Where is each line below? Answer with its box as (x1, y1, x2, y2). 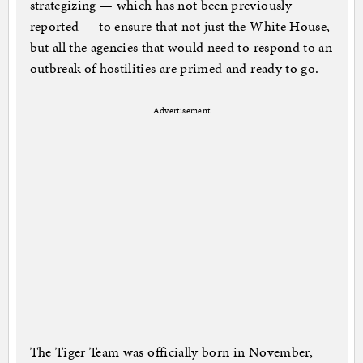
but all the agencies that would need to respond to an (29, 37, 333, 58)
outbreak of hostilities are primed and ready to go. (29, 58, 319, 79)
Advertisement (152, 105, 211, 117)
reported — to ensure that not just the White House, (29, 16, 331, 36)
